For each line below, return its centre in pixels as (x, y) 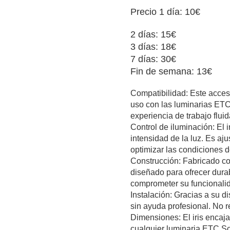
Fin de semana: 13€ (171, 71)
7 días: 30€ (153, 59)
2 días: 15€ (153, 34)
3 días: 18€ (153, 46)
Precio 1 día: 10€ (165, 12)
